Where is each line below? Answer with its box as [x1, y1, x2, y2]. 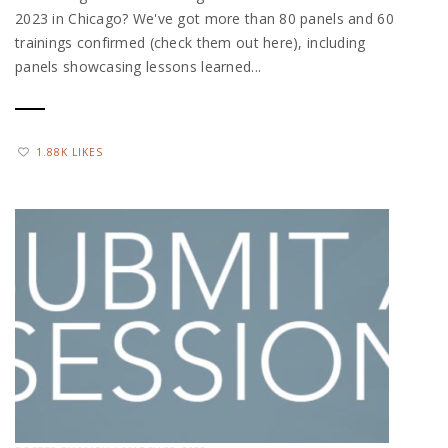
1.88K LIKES [36, 145, 103, 160]
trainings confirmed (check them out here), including [15, 32, 366, 52]
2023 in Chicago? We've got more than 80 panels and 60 [15, 8, 394, 28]
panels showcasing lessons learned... [15, 56, 262, 76]
